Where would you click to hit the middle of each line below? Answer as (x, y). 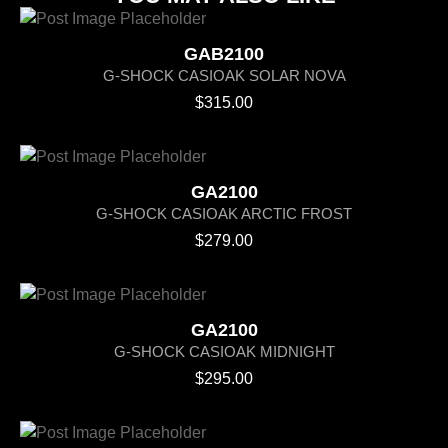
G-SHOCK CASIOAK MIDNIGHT (224, 351)
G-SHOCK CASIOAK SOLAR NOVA (224, 75)
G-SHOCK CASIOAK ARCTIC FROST (224, 213)
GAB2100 (224, 53)
